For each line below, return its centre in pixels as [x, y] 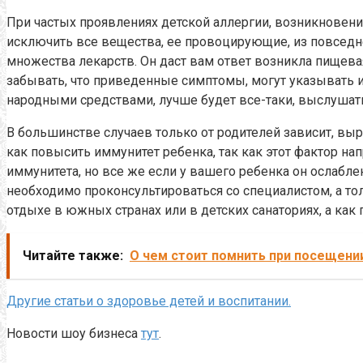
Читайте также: [73, 255]
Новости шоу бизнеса [74, 333]
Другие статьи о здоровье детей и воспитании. [149, 301]
